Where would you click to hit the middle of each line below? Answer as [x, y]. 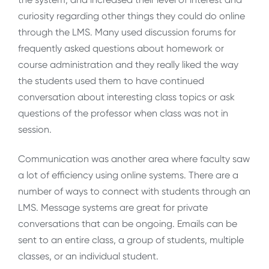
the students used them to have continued [111, 81]
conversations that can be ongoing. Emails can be [128, 224]
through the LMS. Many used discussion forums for [127, 32]
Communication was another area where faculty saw [134, 159]
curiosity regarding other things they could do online [131, 16]
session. [35, 130]
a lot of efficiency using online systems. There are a [128, 175]
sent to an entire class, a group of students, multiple [131, 240]
